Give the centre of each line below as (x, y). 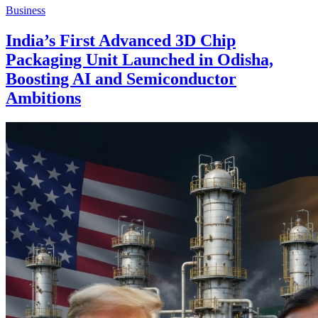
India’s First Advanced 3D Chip (121, 40)
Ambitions (43, 98)
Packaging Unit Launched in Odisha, (139, 59)
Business (26, 10)
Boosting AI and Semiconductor (121, 78)
